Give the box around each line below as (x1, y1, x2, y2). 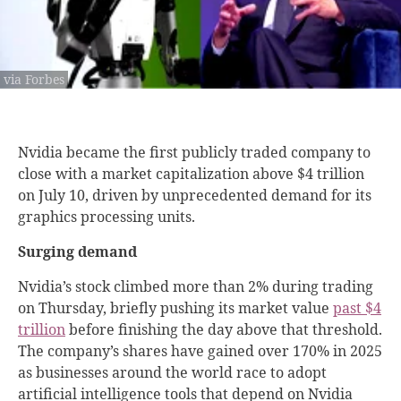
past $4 (333, 297, 381, 318)
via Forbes (4, 70, 64, 88)
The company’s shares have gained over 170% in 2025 (18, 340, 382, 361)
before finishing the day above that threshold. (65, 319, 382, 339)
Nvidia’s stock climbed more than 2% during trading (18, 276, 373, 296)
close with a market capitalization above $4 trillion (18, 163, 364, 183)
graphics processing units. (18, 206, 195, 226)
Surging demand (18, 241, 137, 261)
